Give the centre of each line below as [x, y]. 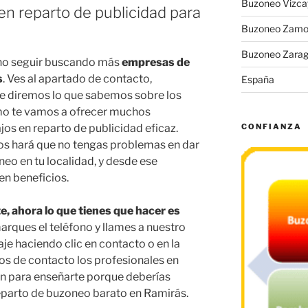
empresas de [156, 63]
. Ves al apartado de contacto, [77, 79]
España [257, 80]
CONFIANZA [271, 127]
